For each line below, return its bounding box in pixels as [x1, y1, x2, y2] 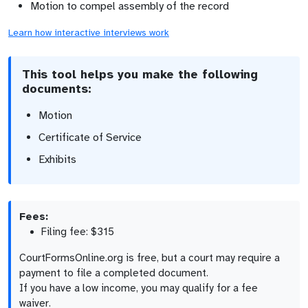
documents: [22, 81, 91, 96]
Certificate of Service [38, 131, 142, 144]
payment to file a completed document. [19, 267, 208, 279]
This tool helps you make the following [22, 67, 258, 82]
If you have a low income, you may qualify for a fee [19, 282, 258, 294]
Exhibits [38, 153, 76, 166]
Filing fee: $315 [41, 225, 114, 238]
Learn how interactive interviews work [8, 27, 169, 38]
